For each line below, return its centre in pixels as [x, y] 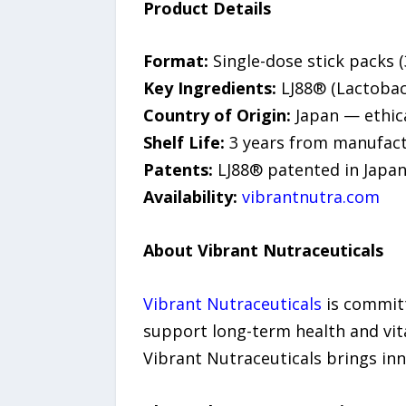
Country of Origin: [217, 116]
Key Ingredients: [209, 88]
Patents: [178, 170]
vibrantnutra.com [310, 197]
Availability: [190, 197]
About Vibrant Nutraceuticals [263, 251]
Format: [175, 61]
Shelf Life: [184, 143]
